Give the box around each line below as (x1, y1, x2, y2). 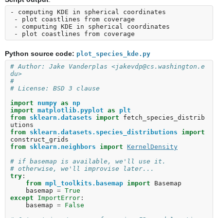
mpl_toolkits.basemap (45, 179, 123, 187)
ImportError (37, 194, 80, 201)
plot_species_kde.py (76, 50, 150, 58)
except (10, 194, 34, 201)
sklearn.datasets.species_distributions (30, 128, 178, 136)
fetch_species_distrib (123, 113, 205, 121)
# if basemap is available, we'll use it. (10, 157, 166, 165)
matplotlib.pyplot (37, 106, 104, 114)
